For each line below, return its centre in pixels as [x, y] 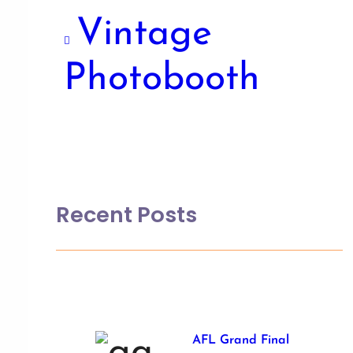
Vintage [144, 34]
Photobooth [162, 79]
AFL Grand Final [241, 340]
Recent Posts [126, 214]
